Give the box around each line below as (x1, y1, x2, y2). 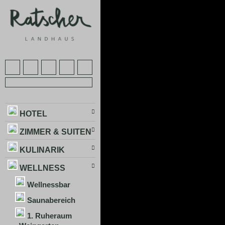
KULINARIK (20, 145, 65, 154)
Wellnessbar (27, 180, 70, 189)
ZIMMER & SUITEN (20, 127, 91, 136)
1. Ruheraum (27, 211, 72, 220)
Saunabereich (27, 196, 75, 204)
